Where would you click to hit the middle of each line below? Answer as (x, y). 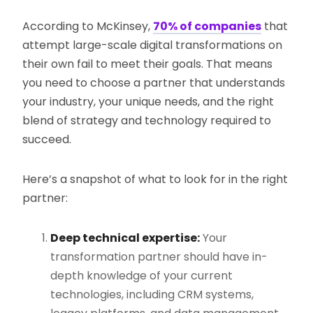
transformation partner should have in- (159, 257)
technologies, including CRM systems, (152, 295)
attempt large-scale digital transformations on (153, 45)
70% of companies (208, 27)
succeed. (47, 140)
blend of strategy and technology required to (147, 121)
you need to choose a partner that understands (154, 83)
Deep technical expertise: (125, 238)
